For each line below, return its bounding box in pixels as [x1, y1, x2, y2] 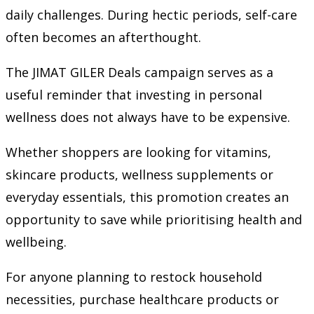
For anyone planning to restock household [6, 268, 262, 285]
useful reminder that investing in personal [6, 86, 262, 103]
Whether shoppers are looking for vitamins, [6, 143, 271, 161]
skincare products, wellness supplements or [6, 165, 273, 183]
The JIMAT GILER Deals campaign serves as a [6, 63, 273, 81]
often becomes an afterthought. [6, 28, 201, 46]
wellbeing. [6, 233, 67, 250]
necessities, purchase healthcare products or [6, 290, 279, 308]
